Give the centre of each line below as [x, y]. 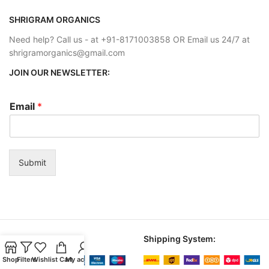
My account [84, 259]
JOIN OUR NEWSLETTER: [59, 73]
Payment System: [44, 238]
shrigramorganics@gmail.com [67, 53]
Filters [26, 259]
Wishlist [45, 259]
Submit [32, 163]
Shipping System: [180, 238]
